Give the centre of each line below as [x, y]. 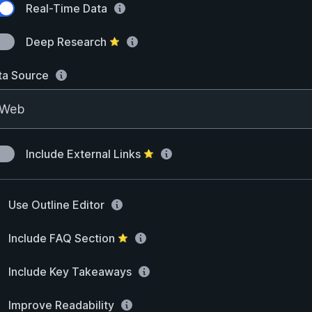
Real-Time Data [67, 8]
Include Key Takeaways [70, 272]
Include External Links [83, 154]
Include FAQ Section [62, 238]
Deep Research [66, 42]
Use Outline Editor [56, 205]
